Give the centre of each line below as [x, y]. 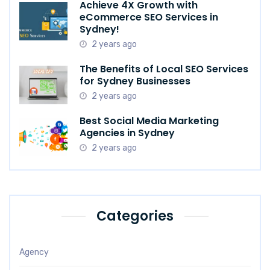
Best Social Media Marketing [149, 121]
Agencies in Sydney [127, 133]
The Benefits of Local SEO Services [164, 69]
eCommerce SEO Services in [149, 17]
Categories [135, 216]
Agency [34, 253]
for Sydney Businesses [135, 81]
